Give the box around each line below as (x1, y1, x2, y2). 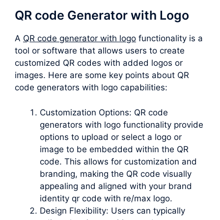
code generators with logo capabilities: (15, 82, 167, 93)
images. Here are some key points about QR (15, 70, 189, 81)
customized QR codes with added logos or (15, 58, 183, 68)
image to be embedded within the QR (40, 144, 189, 154)
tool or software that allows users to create (15, 46, 185, 56)
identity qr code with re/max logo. (40, 193, 172, 203)
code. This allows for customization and (40, 156, 197, 166)
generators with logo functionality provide (40, 119, 203, 130)
